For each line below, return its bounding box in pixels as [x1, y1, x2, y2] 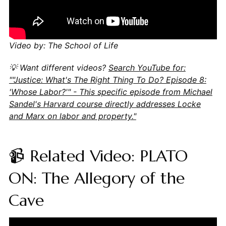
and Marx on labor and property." [9, 110, 136, 121]
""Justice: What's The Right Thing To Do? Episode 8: [9, 74, 206, 85]
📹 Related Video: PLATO [8, 145, 188, 166]
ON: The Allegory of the [8, 167, 185, 188]
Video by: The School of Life [9, 40, 118, 50]
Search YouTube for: [108, 62, 186, 73]
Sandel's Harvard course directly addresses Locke [9, 98, 201, 109]
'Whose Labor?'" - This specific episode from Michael [9, 86, 212, 97]
